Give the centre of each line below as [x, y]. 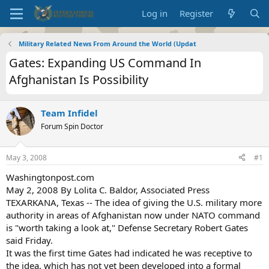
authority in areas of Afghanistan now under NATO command [133, 215]
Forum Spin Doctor [72, 126]
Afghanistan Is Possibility [79, 80]
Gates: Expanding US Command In [105, 63]
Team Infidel [69, 113]
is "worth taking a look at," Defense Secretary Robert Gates [127, 227]
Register [197, 13]
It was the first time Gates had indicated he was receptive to [129, 252]
